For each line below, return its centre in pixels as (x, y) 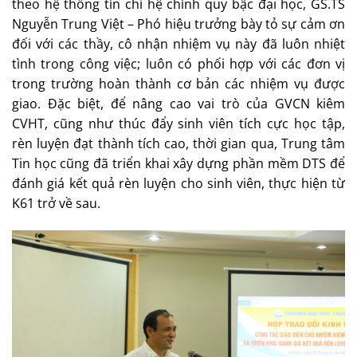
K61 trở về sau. (56, 203)
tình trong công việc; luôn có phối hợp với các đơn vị (178, 63)
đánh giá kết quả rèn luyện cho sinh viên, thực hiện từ (178, 183)
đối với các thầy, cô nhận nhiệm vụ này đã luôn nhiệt (178, 43)
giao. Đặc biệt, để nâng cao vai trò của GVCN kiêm (178, 103)
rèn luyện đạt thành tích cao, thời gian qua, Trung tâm (178, 143)
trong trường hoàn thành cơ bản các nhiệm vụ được (178, 83)
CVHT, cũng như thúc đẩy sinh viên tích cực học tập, (178, 123)
